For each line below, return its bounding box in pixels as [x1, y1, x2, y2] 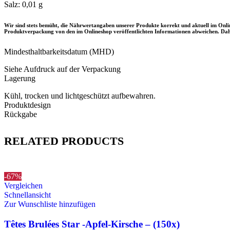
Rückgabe [4, 110, 37, 119]
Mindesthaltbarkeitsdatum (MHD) [4, 47, 114, 56]
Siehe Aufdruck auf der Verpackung [4, 65, 121, 74]
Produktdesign [4, 101, 51, 110]
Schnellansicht [4, 190, 51, 199]
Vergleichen [4, 181, 43, 190]
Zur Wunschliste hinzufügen [4, 199, 95, 208]
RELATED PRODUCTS [4, 134, 124, 147]
